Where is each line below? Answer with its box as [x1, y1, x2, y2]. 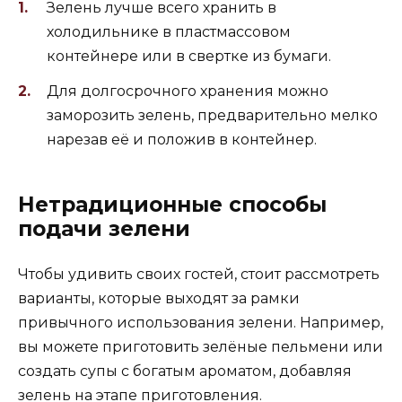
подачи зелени [18, 215, 190, 241]
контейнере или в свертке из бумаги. [47, 48, 331, 66]
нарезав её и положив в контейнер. [47, 130, 317, 148]
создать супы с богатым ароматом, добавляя [18, 362, 352, 380]
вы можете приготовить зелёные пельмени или [18, 337, 383, 355]
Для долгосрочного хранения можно [47, 82, 328, 100]
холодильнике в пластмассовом [47, 23, 291, 41]
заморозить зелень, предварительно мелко [47, 106, 378, 124]
